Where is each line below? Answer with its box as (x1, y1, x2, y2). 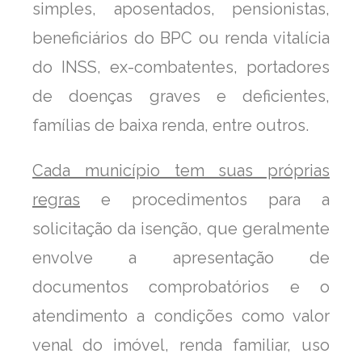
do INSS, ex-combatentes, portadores (32, 57, 330, 77)
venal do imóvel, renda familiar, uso (32, 335, 330, 355)
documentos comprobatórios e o (32, 276, 330, 297)
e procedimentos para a (80, 189, 330, 209)
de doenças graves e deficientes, (32, 86, 330, 106)
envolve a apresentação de (32, 247, 330, 267)
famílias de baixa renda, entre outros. (32, 115, 309, 135)
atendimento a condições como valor (32, 305, 330, 326)
